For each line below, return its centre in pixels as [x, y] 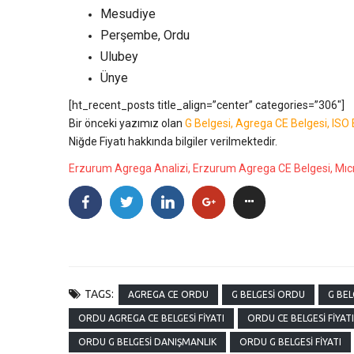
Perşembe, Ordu [145, 36]
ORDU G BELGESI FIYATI [290, 341]
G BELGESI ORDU [268, 294]
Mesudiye [128, 14]
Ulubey [119, 57]
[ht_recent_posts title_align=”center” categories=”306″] [207, 105]
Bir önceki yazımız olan [127, 124]
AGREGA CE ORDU [168, 294]
